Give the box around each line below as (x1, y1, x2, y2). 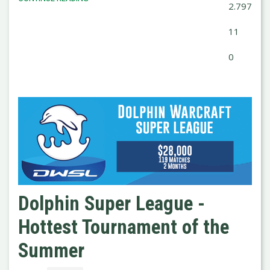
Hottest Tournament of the (18, 215, 229, 239)
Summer (18, 239, 84, 263)
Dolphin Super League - (18, 192, 205, 216)
